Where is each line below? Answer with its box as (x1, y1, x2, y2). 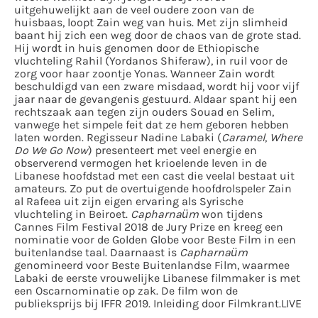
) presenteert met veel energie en (88, 144, 257, 157)
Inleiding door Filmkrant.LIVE (153, 297, 302, 310)
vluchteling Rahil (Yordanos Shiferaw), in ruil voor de (14, 55, 287, 67)
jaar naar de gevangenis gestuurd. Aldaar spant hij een (14, 93, 297, 106)
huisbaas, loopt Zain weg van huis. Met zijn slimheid (14, 16, 287, 29)
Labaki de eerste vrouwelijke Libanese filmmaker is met (14, 272, 300, 285)
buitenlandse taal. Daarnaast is (14, 246, 180, 259)
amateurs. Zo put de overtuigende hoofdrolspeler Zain (14, 182, 292, 195)
